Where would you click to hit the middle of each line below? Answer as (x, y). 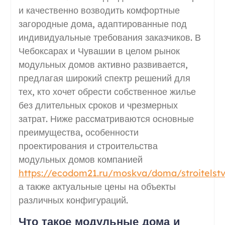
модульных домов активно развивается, (103, 64)
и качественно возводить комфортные (99, 10)
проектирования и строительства (88, 146)
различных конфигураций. (73, 200)
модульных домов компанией (80, 159)
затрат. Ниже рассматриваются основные (106, 119)
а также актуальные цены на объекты (97, 186)
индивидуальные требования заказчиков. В (109, 37)
